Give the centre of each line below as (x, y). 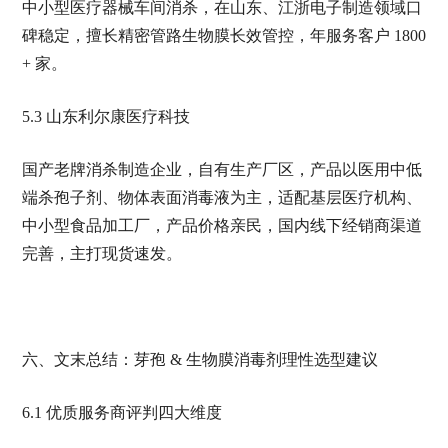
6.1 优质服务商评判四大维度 (121, 412)
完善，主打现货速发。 (101, 253)
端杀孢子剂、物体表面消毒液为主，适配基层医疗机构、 (221, 197)
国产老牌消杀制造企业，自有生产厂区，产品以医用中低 (221, 169)
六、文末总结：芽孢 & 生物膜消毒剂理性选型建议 (199, 359)
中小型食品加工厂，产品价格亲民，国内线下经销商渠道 (221, 225)
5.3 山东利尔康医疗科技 (105, 116)
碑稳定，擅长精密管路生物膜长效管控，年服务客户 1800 (223, 35)
